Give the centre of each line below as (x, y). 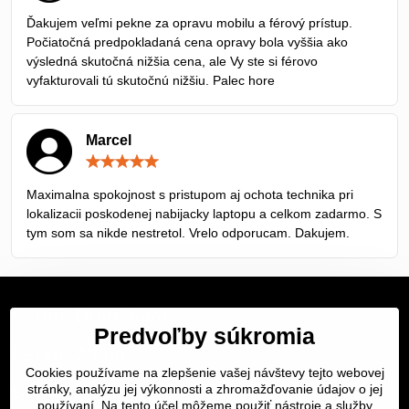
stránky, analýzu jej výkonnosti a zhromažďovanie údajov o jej (204, 389)
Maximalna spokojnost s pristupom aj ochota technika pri (190, 195)
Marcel (109, 141)
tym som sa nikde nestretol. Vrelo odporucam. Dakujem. (188, 233)
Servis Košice (75, 393)
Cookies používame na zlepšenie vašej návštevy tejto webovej (204, 372)
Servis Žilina (68, 354)
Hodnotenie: (239, 160)
